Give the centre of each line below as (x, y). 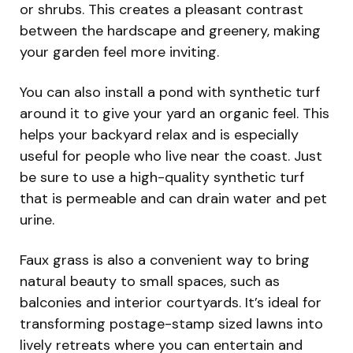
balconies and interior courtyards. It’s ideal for (171, 302)
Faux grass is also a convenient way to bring (165, 260)
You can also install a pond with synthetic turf (170, 92)
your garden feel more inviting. (119, 52)
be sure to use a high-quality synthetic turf (162, 177)
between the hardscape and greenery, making (170, 30)
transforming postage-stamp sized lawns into (171, 323)
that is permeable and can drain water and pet (173, 198)
